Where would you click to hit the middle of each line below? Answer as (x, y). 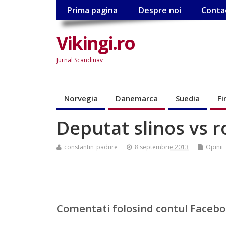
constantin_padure (91, 147)
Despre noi (159, 10)
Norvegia (81, 98)
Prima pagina (92, 10)
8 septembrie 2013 (162, 147)
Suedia (188, 98)
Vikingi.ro (96, 43)
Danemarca (137, 98)
